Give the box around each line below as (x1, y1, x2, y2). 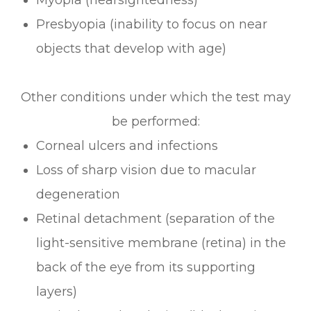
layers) (36, 283, 78, 299)
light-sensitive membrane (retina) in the (36, 235, 287, 251)
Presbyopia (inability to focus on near (36, 16, 268, 32)
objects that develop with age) (36, 40, 227, 56)
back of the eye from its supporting (36, 259, 256, 275)
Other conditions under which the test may (20, 89, 291, 105)
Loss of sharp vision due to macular (36, 162, 257, 178)
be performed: (111, 113, 200, 129)
